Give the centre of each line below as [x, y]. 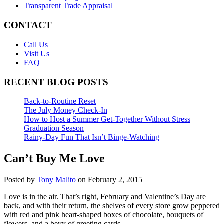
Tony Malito [56, 180]
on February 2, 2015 [109, 180]
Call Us [36, 44]
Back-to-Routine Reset [60, 101]
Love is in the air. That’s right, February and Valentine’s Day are [105, 197]
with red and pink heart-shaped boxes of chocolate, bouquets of [104, 215]
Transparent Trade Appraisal [68, 6]
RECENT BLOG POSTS [56, 82]
